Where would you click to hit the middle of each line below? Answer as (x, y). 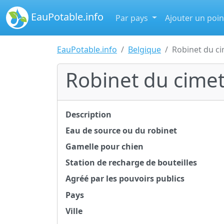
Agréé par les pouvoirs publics (125, 179)
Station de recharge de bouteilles (131, 163)
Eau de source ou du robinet (121, 130)
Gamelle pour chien (104, 146)
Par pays (133, 18)
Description (88, 114)
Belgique (144, 49)
